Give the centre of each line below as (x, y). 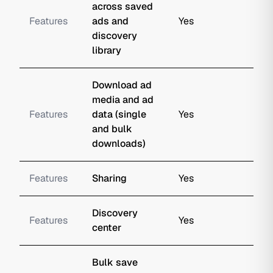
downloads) (119, 144)
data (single (119, 114)
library (107, 50)
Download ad (122, 85)
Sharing (109, 178)
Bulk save (115, 262)
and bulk (112, 129)
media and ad (123, 100)
